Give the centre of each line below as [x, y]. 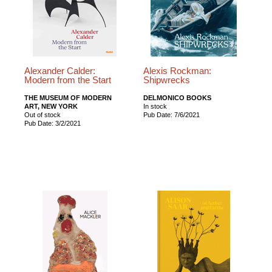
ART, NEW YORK [51, 106]
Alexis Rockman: [178, 71]
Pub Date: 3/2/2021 [53, 123]
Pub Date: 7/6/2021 [172, 114]
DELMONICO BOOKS [178, 97]
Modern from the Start [68, 80]
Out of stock [42, 114]
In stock [155, 106]
